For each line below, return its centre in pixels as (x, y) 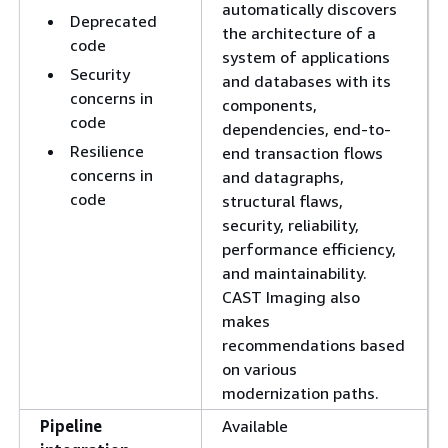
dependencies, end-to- (306, 129)
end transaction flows (302, 153)
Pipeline (71, 426)
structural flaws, (282, 201)
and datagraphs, (283, 177)
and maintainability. (294, 273)
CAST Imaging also (291, 297)
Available (255, 426)
